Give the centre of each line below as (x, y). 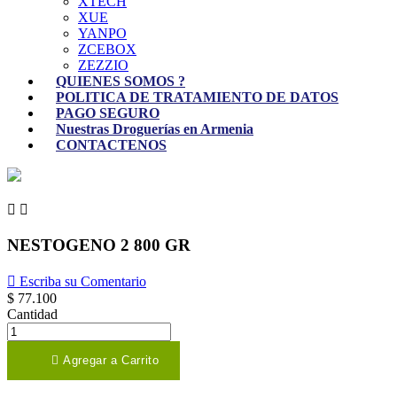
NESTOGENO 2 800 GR (99, 245)
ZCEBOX (107, 49)
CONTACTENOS (111, 145)
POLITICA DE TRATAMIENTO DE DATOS (197, 97)
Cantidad (32, 315)
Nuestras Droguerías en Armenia (155, 129)
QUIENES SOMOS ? (121, 81)
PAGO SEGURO (108, 113)
